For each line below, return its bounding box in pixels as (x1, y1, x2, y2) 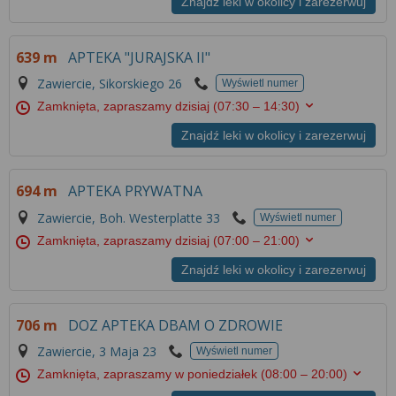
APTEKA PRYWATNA (68, 181, 203, 202)
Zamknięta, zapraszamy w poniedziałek (37, 367, 262, 382)
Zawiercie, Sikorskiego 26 (37, 75, 183, 93)
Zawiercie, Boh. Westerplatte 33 (37, 209, 221, 226)
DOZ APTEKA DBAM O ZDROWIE (68, 315, 284, 335)
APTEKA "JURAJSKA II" (68, 47, 211, 67)
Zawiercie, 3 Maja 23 (37, 343, 157, 361)
